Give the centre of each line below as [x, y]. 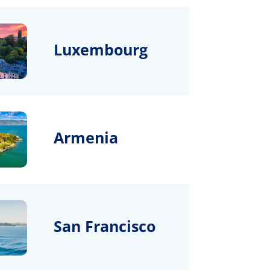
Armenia [86, 138]
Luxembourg [101, 49]
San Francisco [105, 226]
